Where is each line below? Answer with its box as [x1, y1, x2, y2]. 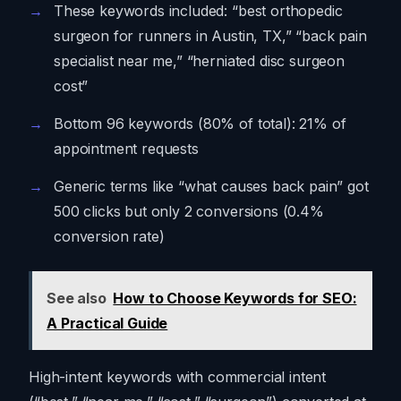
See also [47, 289, 107, 308]
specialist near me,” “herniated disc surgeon [54, 52, 345, 71]
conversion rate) [54, 227, 165, 246]
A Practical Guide [47, 314, 168, 333]
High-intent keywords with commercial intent [29, 368, 327, 387]
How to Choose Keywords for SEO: [113, 289, 357, 308]
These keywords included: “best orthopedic [54, 2, 343, 21]
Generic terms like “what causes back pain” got [54, 177, 369, 196]
